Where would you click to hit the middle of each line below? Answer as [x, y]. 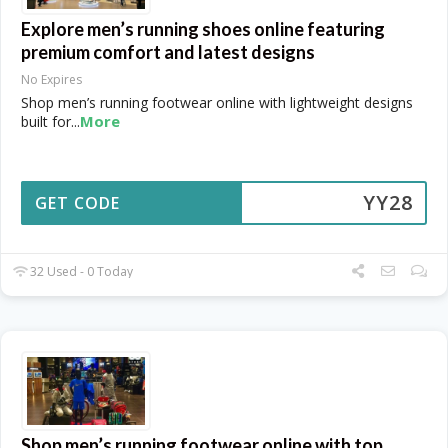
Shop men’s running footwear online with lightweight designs [217, 102]
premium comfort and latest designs [168, 51]
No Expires [51, 79]
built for [46, 121]
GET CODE [77, 202]
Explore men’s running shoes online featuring [203, 28]
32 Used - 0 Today [80, 271]
